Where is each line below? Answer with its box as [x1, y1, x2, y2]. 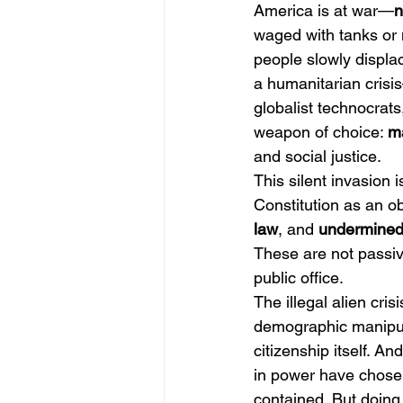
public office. [254, 268, 344, 287]
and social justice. [254, 147, 381, 166]
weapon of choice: [254, 122, 388, 141]
